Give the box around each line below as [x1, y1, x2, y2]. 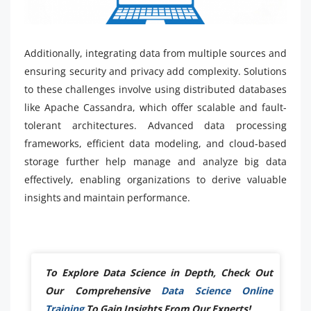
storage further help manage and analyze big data [24, 154, 287, 168]
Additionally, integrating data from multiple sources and [24, 46, 287, 60]
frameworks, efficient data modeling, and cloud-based [24, 136, 287, 150]
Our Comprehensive [45, 283, 161, 297]
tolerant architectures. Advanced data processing [24, 118, 287, 132]
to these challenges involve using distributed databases [24, 82, 287, 96]
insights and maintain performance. [24, 190, 190, 204]
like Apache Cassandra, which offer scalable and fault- [24, 100, 287, 114]
